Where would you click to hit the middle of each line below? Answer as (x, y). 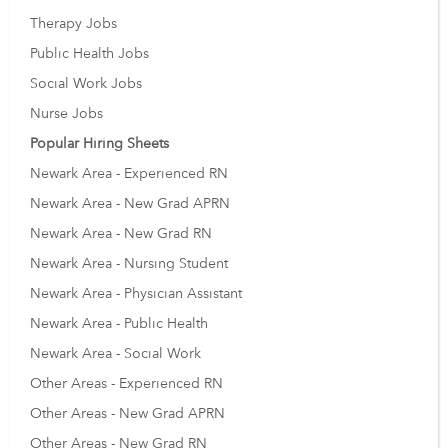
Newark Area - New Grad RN (121, 233)
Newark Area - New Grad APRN (130, 203)
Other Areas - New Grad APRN (127, 413)
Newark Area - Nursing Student (129, 263)
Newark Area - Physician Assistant (136, 293)
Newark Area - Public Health (119, 323)
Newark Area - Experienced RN (129, 173)
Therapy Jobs (73, 23)
